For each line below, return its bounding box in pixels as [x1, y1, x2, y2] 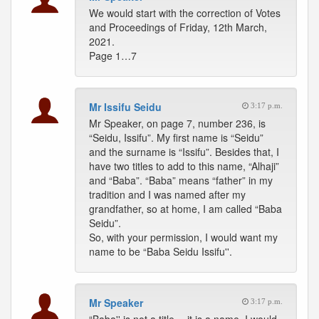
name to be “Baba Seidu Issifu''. [89, 244, 232, 258]
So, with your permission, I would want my [89, 230, 278, 244]
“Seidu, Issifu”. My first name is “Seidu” [89, 130, 263, 145]
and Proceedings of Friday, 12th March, [89, 20, 267, 34]
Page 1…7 [89, 48, 137, 63]
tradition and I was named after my [89, 187, 246, 202]
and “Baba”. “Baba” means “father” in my [89, 173, 273, 187]
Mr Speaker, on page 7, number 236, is [89, 116, 266, 130]
